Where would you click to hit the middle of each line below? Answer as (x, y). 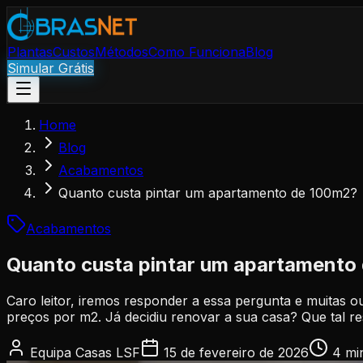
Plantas (30, 52)
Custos (74, 52)
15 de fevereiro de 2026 (236, 352)
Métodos (122, 52)
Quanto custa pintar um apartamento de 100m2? (208, 193)
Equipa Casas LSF (85, 352)
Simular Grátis (51, 68)
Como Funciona (197, 52)
